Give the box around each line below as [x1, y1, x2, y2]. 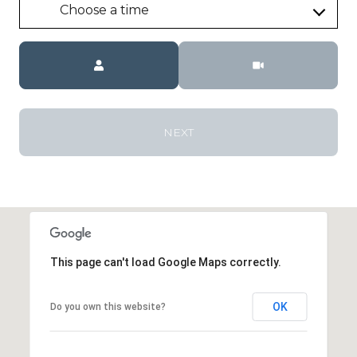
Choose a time [60, 2, 149, 18]
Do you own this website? [49, 300, 166, 312]
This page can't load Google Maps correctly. [49, 255, 281, 269]
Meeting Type [178, 42, 257, 57]
